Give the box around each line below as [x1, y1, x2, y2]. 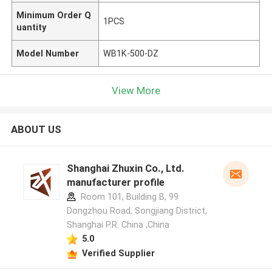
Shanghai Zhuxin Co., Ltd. [66, 162, 145, 175]
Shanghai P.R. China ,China [66, 220, 169, 230]
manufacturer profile [66, 176, 165, 189]
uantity [16, 22, 47, 32]
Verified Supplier [81, 248, 155, 258]
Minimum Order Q [16, 10, 92, 20]
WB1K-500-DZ [103, 48, 159, 58]
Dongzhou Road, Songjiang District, [66, 206, 207, 216]
